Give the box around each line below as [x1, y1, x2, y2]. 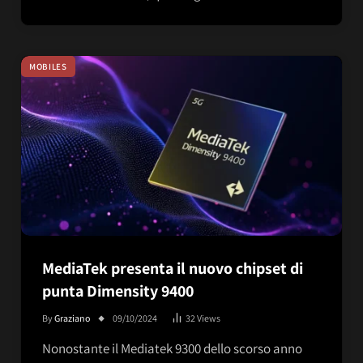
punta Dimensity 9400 [42, 280, 194, 302]
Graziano [54, 312, 91, 325]
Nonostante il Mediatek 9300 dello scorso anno [42, 340, 302, 358]
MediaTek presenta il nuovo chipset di [42, 258, 303, 280]
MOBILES [29, 60, 67, 72]
